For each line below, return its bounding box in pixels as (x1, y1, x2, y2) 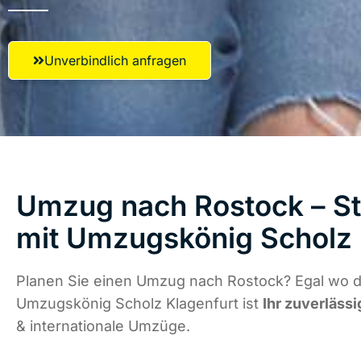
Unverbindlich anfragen (44, 52, 186, 68)
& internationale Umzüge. (16, 317, 190, 335)
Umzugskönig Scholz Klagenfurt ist (16, 295, 263, 313)
